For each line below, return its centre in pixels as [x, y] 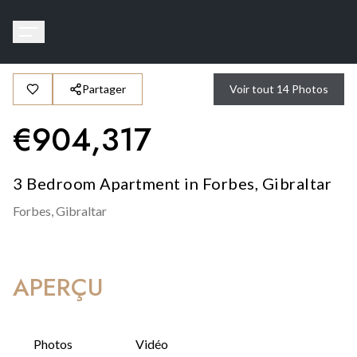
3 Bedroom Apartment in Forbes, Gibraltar [172, 183]
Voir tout [252, 89]
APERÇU [58, 287]
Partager [104, 89]
